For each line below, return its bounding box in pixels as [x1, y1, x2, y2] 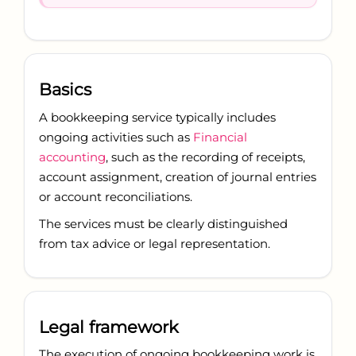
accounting [38, 149, 106, 164]
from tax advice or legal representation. [38, 236, 270, 252]
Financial [192, 129, 247, 145]
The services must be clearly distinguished [38, 216, 288, 232]
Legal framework [38, 316, 179, 337]
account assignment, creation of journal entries [38, 168, 316, 184]
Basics [38, 79, 91, 99]
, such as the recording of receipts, [105, 149, 305, 164]
